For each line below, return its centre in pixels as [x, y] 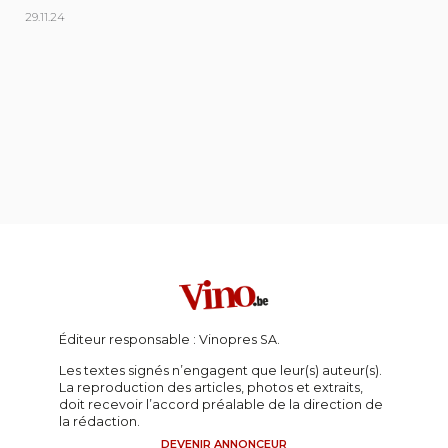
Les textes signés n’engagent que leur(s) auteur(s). [220, 370]
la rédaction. [99, 421]
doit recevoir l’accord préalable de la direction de [221, 404]
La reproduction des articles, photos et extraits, [211, 387]
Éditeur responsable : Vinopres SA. [169, 339]
